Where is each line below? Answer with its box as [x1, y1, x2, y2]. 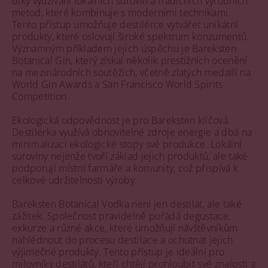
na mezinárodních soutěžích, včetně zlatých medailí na [12, 66, 251, 79]
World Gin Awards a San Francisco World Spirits [12, 78, 223, 91]
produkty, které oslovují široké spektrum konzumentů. [12, 30, 249, 43]
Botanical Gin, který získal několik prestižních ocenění [12, 54, 248, 67]
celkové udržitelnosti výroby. [12, 173, 138, 187]
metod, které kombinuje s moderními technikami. [12, 6, 231, 19]
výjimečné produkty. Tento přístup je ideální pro [12, 245, 225, 258]
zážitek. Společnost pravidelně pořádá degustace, [12, 209, 231, 223]
